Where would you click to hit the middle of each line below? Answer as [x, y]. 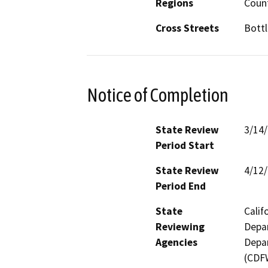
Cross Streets [187, 28]
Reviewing [180, 227]
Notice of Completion [158, 95]
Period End [181, 186]
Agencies [176, 243]
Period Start [185, 146]
